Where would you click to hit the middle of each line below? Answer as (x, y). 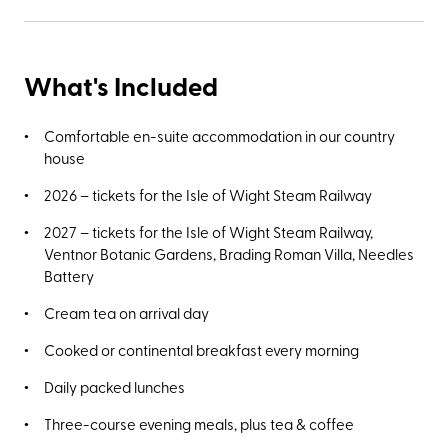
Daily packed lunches (114, 386)
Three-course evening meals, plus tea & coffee (199, 423)
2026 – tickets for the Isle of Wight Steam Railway (208, 194)
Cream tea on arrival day (126, 312)
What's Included (121, 85)
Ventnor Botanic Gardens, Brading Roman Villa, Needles (229, 253)
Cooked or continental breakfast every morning (201, 349)
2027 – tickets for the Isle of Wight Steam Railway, (208, 231)
